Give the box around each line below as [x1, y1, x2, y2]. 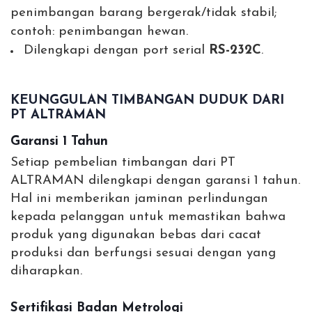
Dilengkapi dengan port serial [24, 44, 209, 58]
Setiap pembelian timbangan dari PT [10, 156, 235, 170]
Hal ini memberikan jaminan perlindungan [10, 192, 268, 206]
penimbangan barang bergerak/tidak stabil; [10, 6, 276, 20]
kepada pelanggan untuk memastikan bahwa [10, 210, 286, 224]
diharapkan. [10, 265, 82, 279]
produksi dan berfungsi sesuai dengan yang [10, 247, 276, 260]
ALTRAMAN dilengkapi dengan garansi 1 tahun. [10, 174, 300, 188]
